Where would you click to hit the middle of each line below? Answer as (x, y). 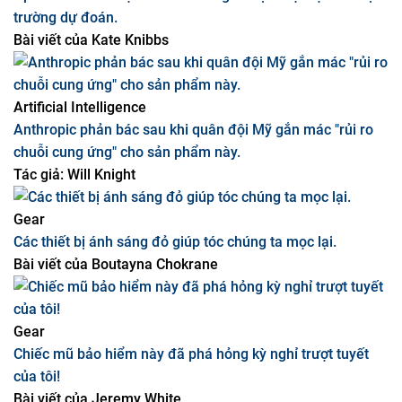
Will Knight (100, 219)
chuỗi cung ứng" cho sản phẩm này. (127, 197)
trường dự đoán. (66, 62)
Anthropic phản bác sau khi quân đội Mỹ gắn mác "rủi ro (193, 175)
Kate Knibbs (128, 85)
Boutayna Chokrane (153, 309)
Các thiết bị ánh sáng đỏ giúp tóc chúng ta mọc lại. (175, 287)
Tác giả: (39, 219)
